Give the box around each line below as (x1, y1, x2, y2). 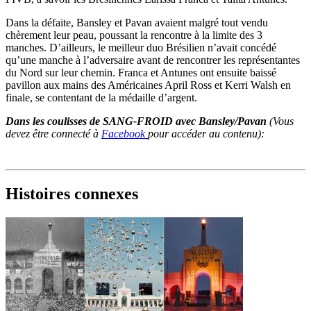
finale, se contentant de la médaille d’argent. (6, 91, 197, 103)
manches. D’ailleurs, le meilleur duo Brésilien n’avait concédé (6, 41, 276, 53)
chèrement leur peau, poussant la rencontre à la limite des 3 (6, 28, 262, 41)
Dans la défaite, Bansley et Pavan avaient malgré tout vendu (6, 16, 268, 28)
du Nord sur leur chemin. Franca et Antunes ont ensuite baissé (6, 66, 276, 78)
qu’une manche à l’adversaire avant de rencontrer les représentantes (6, 53, 300, 66)
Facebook (101, 127, 148, 140)
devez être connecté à (6, 127, 101, 140)
